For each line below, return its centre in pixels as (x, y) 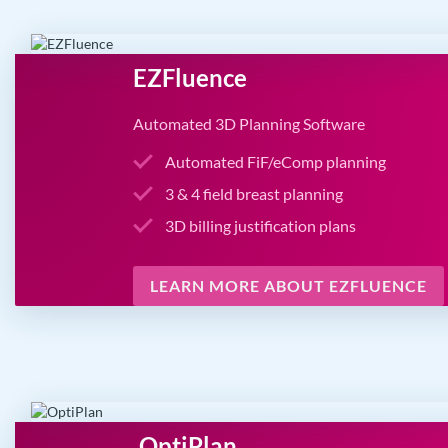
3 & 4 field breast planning (254, 194)
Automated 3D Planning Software (249, 124)
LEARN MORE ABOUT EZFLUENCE (289, 286)
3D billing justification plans (261, 226)
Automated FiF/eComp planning (276, 162)
